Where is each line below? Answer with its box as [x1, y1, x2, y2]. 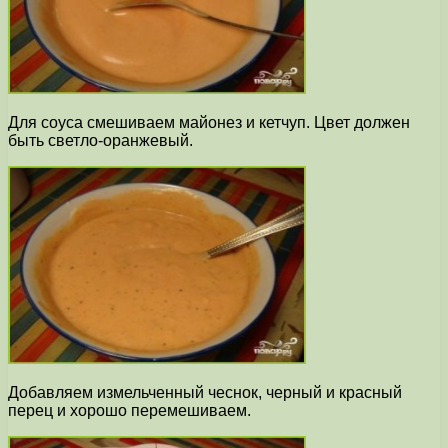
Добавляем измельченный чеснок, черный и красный [8, 384, 402, 402]
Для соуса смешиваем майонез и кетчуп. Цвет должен [8, 114, 410, 132]
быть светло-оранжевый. [8, 132, 193, 150]
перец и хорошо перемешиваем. [8, 402, 251, 420]
